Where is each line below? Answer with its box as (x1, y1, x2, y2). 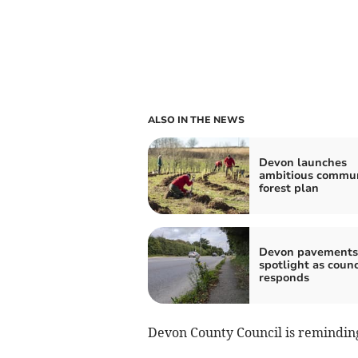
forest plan (258, 181, 319, 197)
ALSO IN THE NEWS (147, 113, 245, 127)
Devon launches (258, 155, 347, 171)
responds (258, 270, 309, 286)
